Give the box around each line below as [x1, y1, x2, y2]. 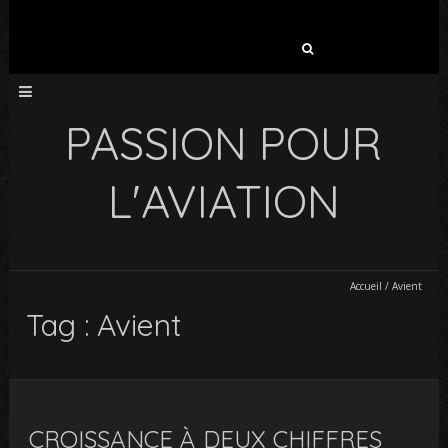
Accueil [349, 279, 382, 293]
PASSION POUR [65, 115, 383, 171]
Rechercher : [124, 34, 205, 53]
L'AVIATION [107, 173, 340, 229]
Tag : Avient [26, 306, 183, 344]
